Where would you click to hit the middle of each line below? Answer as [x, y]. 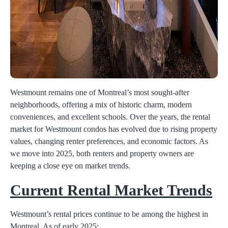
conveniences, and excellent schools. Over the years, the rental [110, 117]
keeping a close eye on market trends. [70, 165]
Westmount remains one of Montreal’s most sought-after [100, 92]
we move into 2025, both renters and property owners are [102, 153]
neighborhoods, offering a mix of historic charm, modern [101, 104]
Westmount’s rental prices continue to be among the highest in [109, 214]
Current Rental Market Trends [111, 190]
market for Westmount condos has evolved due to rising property [114, 129]
